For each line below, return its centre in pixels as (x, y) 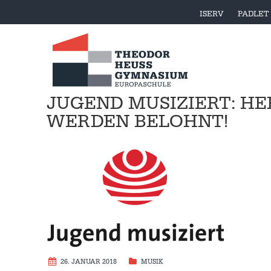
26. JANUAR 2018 (89, 262)
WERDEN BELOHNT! (137, 122)
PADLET (253, 14)
